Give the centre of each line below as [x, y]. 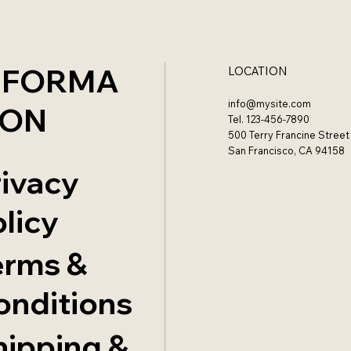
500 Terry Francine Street [288, 135]
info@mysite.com [269, 104]
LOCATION [257, 71]
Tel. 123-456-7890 [268, 119]
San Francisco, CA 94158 [286, 151]
